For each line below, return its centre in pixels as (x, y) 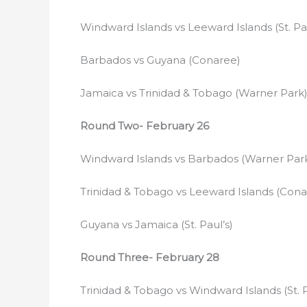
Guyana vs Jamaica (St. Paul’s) (157, 224)
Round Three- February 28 (150, 257)
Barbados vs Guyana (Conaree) (160, 60)
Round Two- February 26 (145, 126)
